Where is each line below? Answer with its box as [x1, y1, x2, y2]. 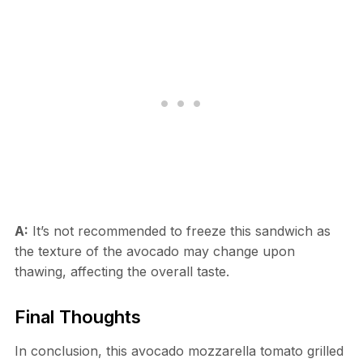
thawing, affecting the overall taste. [14, 263, 229, 280]
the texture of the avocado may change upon [14, 243, 295, 260]
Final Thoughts [14, 306, 141, 328]
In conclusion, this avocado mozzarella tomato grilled [14, 343, 344, 360]
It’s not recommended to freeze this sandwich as [28, 223, 331, 240]
